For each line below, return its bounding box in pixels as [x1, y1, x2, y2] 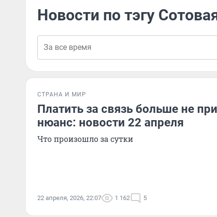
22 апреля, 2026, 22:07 [37, 194, 101, 201]
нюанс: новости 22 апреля [37, 116, 184, 129]
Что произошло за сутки [37, 134, 133, 144]
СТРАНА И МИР [37, 91, 86, 98]
